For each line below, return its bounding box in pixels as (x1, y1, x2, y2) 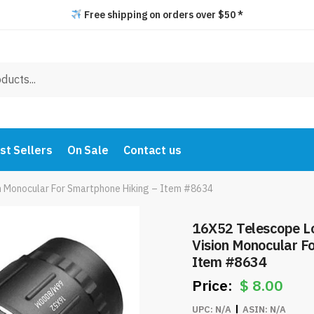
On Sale (67, 143, 109, 157)
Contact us (123, 143, 182, 157)
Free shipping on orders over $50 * (81, 8, 243, 21)
